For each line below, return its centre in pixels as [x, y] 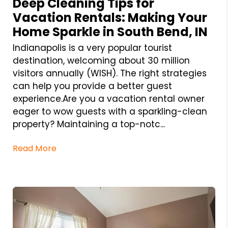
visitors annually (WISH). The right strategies [109, 74]
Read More [35, 149]
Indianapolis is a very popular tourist [92, 48]
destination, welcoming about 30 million [101, 61]
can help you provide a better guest [92, 86]
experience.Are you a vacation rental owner [108, 99]
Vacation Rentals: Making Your [110, 18]
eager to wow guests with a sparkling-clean [110, 112]
